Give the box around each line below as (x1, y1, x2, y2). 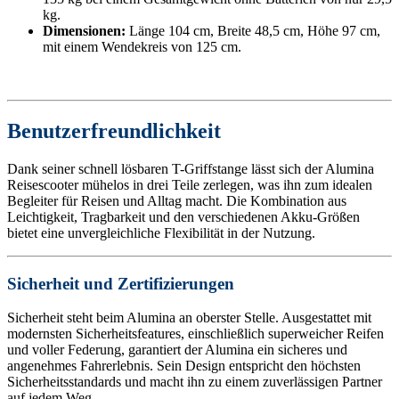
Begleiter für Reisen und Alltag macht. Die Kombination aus (7, 193, 346, 209)
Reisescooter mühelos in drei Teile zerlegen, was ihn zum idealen (7, 177, 372, 193)
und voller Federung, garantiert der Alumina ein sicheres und (7, 342, 347, 358)
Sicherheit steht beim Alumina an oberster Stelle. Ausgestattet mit (7, 310, 371, 326)
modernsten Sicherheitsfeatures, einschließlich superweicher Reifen (7, 326, 384, 342)
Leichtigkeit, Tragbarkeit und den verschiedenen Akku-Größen (7, 209, 360, 225)
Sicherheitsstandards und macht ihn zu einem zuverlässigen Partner (7, 374, 382, 390)
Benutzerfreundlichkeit (7, 119, 221, 143)
